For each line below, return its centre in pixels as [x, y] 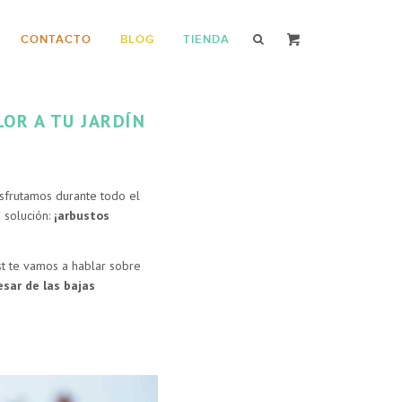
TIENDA [206, 39]
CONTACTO [56, 39]
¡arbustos [81, 215]
